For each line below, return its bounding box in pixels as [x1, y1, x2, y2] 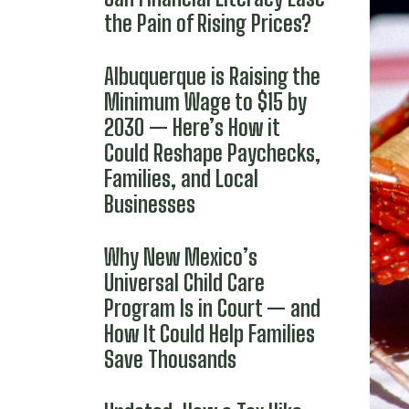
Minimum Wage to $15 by [104, 89, 307, 115]
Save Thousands [104, 346, 236, 372]
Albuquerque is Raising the [104, 63, 320, 89]
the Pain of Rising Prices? [104, 10, 311, 37]
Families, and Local [104, 165, 258, 192]
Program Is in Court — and [104, 295, 320, 321]
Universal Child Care [104, 269, 265, 296]
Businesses [104, 191, 195, 217]
